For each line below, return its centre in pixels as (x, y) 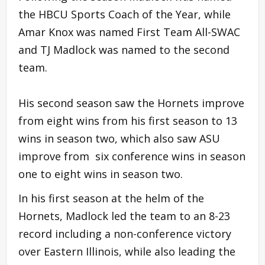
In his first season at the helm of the (111, 198)
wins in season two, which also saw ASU (119, 138)
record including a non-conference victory (125, 233)
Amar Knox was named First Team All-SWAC (129, 32)
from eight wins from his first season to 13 (128, 120)
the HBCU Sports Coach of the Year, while (125, 14)
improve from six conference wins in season (132, 156)
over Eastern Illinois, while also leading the (127, 251)
